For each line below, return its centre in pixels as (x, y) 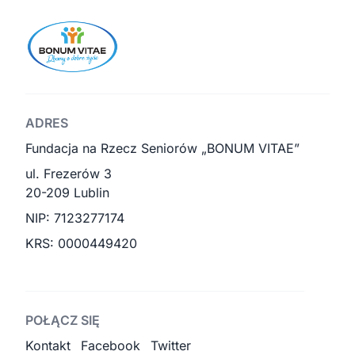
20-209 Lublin (67, 193)
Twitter (171, 345)
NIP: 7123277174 (75, 218)
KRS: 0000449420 (81, 243)
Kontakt (48, 345)
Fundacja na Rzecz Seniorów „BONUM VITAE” (162, 148)
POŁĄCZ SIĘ (63, 320)
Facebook (111, 345)
